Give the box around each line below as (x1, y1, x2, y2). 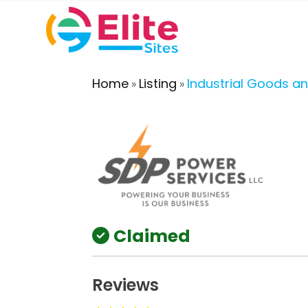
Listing (139, 74, 177, 92)
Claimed (113, 223, 191, 248)
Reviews (92, 273, 159, 296)
